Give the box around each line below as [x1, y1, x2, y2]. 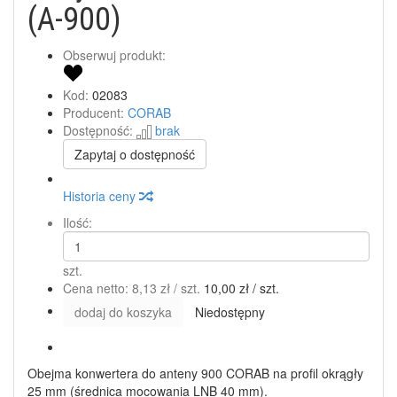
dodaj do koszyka [74, 303, 172, 322]
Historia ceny [63, 187, 139, 206]
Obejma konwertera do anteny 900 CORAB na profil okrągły [27, 364, 363, 383]
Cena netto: [63, 279, 132, 298]
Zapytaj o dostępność [74, 145, 195, 164]
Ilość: [63, 214, 92, 232]
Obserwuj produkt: [63, 46, 166, 64]
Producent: [63, 104, 124, 121]
